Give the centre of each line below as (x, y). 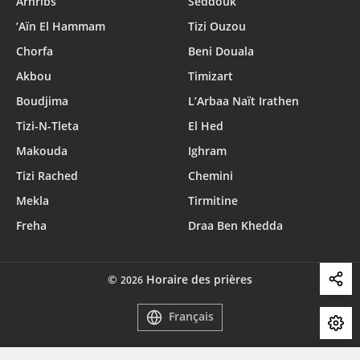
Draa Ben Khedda (235, 225)
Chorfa (35, 51)
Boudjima (42, 101)
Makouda (42, 151)
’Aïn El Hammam (61, 26)
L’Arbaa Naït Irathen (243, 101)
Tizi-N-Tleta (47, 126)
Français (191, 316)
